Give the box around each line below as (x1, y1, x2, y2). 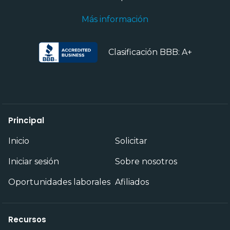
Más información (82, 14, 148, 25)
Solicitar (115, 136, 147, 146)
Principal (8, 115, 44, 126)
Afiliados (115, 177, 149, 187)
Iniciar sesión (8, 157, 59, 167)
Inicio (8, 136, 29, 146)
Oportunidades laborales (8, 177, 110, 187)
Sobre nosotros (115, 157, 177, 167)
